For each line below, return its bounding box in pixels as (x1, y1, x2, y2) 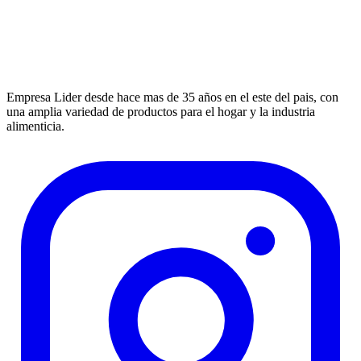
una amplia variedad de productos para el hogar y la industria (6, 105, 315, 119)
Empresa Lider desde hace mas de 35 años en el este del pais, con (6, 90, 338, 105)
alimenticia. (6, 119, 64, 134)
